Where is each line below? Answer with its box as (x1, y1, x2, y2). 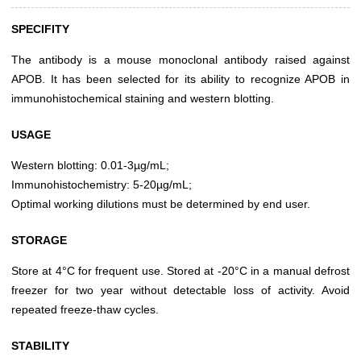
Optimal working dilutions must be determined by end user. (11, 197, 310, 211)
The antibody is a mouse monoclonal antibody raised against (11, 53, 350, 67)
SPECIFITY (11, 23, 69, 36)
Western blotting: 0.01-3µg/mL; (11, 159, 169, 172)
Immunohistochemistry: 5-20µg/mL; (11, 178, 192, 192)
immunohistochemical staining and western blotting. (11, 92, 274, 106)
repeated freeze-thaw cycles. (11, 303, 159, 317)
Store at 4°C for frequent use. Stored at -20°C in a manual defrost (11, 264, 350, 278)
